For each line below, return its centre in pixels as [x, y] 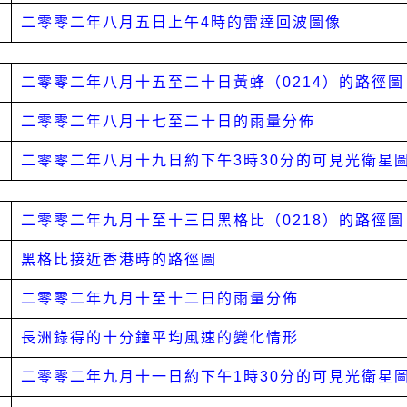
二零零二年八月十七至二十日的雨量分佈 [168, 121]
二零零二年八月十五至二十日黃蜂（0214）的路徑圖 [213, 82]
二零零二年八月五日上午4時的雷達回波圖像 [181, 22]
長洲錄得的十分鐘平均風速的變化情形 [160, 337]
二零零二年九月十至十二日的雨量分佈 [160, 298]
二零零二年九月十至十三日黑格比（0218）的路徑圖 [213, 220]
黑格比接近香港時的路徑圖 [119, 259]
